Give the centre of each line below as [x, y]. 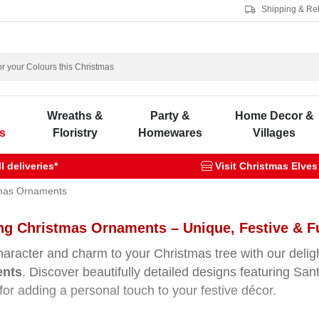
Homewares [171, 133]
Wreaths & [75, 116]
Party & [171, 116]
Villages [274, 133]
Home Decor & [274, 116]
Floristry [75, 133]
